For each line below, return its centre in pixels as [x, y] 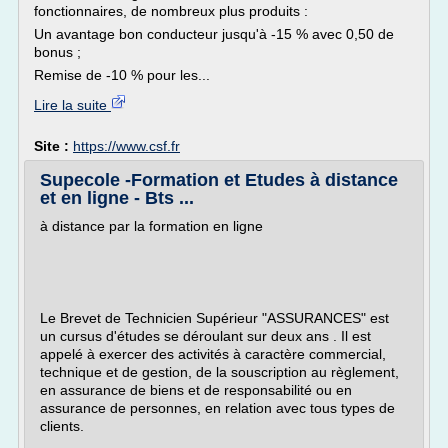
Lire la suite [72, 105]
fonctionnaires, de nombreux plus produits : [171, 11]
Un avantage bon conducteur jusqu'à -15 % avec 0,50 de [214, 34]
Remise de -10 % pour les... [122, 75]
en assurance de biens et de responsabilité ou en [196, 390]
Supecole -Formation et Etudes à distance [219, 180]
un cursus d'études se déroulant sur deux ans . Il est [205, 336]
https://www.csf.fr [126, 146]
